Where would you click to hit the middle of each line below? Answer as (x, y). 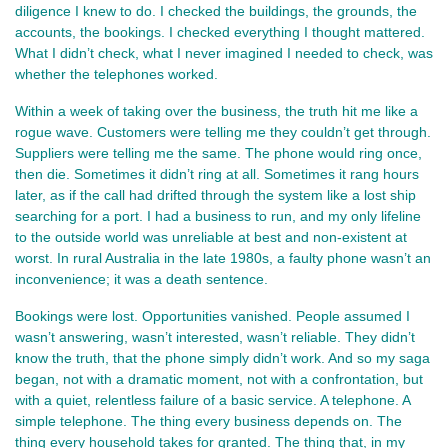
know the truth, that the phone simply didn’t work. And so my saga (222, 357)
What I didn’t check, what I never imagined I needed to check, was (224, 52)
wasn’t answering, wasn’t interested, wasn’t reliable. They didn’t (215, 336)
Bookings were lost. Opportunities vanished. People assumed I (212, 315)
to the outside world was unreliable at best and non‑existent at (211, 236)
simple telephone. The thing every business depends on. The (208, 420)
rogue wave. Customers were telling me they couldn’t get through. (223, 131)
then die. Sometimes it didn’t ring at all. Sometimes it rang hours (217, 173)
